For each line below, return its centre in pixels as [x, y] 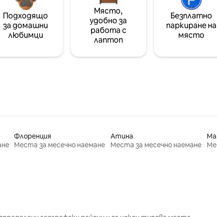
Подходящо [26, 15]
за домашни [26, 25]
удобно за [108, 20]
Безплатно [192, 15]
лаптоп [108, 40]
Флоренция [33, 136]
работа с [108, 30]
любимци [25, 35]
